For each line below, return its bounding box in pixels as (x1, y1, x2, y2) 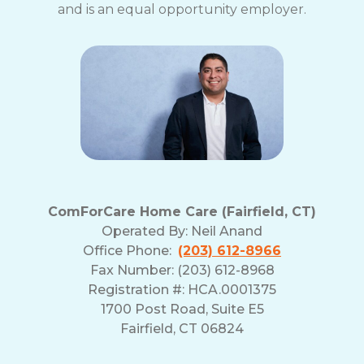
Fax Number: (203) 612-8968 (89, 262, 275, 278)
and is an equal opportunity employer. (58, 2, 306, 18)
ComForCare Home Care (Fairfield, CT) (48, 203, 316, 219)
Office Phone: (83, 242, 178, 258)
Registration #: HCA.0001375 (88, 281, 276, 297)
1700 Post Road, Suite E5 (100, 301, 264, 317)
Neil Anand (191, 223, 262, 239)
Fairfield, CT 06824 (120, 320, 244, 336)
